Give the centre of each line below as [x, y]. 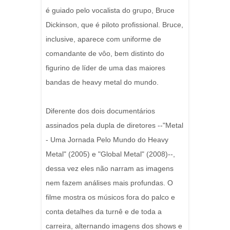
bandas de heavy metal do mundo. [102, 82]
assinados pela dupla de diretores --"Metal [114, 125]
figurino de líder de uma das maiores [106, 68]
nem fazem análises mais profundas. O [109, 183]
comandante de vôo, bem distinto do [105, 53]
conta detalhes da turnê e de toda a [104, 212]
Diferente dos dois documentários [100, 111]
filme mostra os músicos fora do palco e [110, 197]
